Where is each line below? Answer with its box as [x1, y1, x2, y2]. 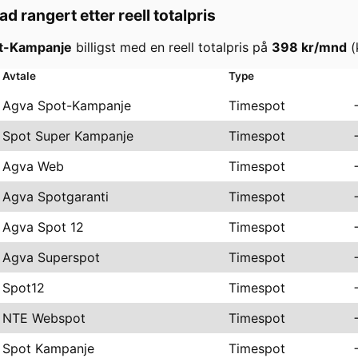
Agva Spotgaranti [2, 188, 109, 205]
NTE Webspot [2, 309, 86, 326]
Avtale [2, 69, 36, 82]
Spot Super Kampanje [2, 127, 133, 144]
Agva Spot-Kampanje [2, 97, 131, 113]
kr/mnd [298, 38, 347, 55]
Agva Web [2, 157, 64, 174]
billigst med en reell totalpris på [76, 38, 272, 55]
